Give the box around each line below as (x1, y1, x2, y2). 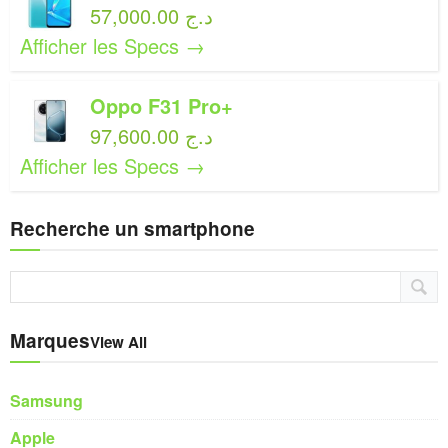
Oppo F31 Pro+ (90, 91, 233, 120)
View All (90, 331, 147, 353)
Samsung (10, 389, 83, 412)
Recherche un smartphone (10, 215, 255, 242)
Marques (10, 327, 90, 354)
